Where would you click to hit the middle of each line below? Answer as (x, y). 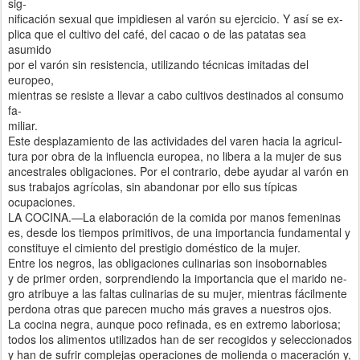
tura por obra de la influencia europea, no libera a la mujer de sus (175, 155)
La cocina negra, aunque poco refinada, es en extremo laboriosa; (174, 323)
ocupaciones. (42, 201)
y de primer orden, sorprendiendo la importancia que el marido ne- (178, 278)
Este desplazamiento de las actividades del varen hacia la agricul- (175, 140)
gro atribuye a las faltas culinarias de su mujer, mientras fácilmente (178, 293)
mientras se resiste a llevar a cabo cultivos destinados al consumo (176, 94)
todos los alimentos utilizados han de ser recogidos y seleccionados (180, 339)
